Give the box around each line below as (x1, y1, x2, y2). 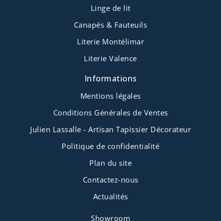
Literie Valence (84, 53, 137, 64)
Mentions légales (80, 91, 141, 101)
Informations (84, 73, 137, 84)
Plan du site (89, 158, 132, 168)
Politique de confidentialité (62, 141, 159, 151)
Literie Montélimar (77, 37, 144, 47)
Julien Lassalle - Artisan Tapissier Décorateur (30, 124, 191, 135)
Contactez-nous (82, 175, 139, 185)
